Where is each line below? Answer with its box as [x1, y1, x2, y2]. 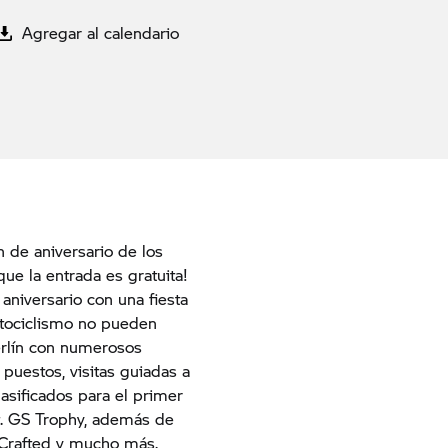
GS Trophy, [8, 406, 88, 430]
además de [87, 406, 175, 430]
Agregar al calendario [17, 21, 180, 44]
